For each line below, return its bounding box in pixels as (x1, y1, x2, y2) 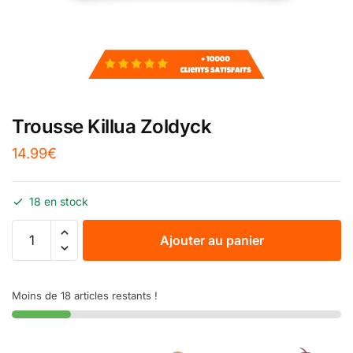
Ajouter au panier (160, 232, 264, 248)
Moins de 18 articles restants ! (12, 288, 158, 302)
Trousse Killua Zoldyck (12, 114, 211, 138)
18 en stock (29, 194, 88, 208)
